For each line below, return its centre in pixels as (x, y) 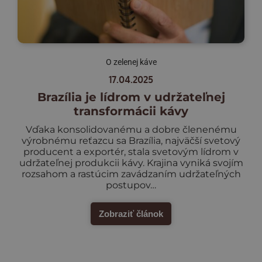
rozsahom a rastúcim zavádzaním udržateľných (131, 174)
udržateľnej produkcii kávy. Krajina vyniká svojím (131, 163)
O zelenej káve (131, 62)
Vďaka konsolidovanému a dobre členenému (131, 129)
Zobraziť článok (131, 213)
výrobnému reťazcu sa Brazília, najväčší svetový (131, 140)
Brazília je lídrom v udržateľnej (131, 97)
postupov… (131, 185)
